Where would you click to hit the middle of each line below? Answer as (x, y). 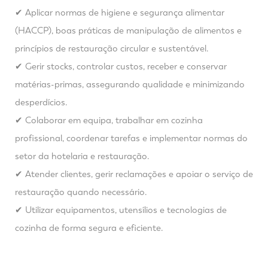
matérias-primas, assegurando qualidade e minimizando (130, 84)
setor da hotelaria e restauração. (82, 156)
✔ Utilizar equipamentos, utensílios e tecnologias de (121, 210)
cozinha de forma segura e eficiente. (89, 228)
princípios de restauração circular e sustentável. (112, 48)
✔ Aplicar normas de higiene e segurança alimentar (120, 13)
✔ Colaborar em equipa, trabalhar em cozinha (109, 120)
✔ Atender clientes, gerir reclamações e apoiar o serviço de (134, 174)
